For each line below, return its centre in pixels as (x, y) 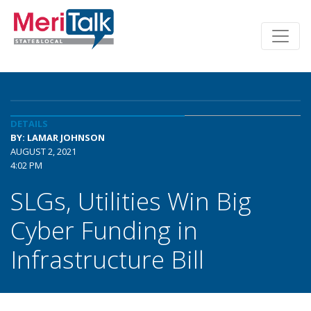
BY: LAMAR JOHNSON (58, 137)
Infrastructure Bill (107, 259)
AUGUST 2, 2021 (43, 151)
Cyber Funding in (104, 230)
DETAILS (29, 124)
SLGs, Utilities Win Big (131, 201)
